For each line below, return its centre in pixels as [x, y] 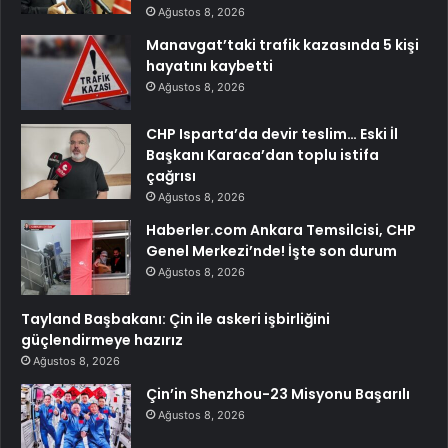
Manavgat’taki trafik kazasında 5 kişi [282, 44]
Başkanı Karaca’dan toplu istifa [262, 154]
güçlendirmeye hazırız [102, 339]
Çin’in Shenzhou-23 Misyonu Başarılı [278, 393]
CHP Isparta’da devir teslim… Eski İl [272, 133]
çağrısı [171, 175]
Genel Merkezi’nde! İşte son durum [271, 250]
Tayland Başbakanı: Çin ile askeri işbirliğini [175, 318]
